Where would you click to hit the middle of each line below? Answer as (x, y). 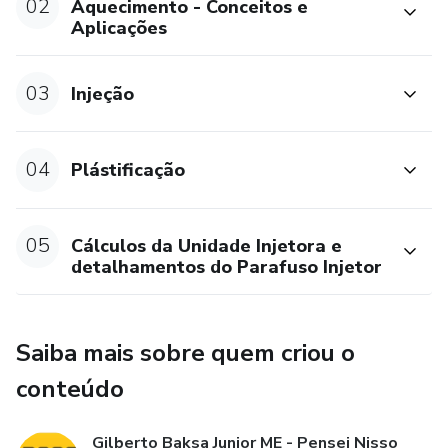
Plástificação (128, 169)
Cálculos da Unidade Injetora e (207, 246)
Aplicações (119, 28)
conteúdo (70, 389)
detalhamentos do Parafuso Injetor (227, 267)
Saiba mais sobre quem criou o (185, 353)
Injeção (103, 93)
